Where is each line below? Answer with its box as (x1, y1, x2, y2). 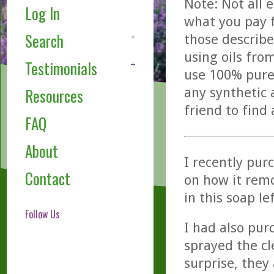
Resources (24, 84, 83, 108)
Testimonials (24, 57, 97, 80)
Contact (24, 167, 70, 190)
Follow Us (24, 207, 60, 222)
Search (24, 29, 64, 53)
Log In (24, 2, 60, 25)
